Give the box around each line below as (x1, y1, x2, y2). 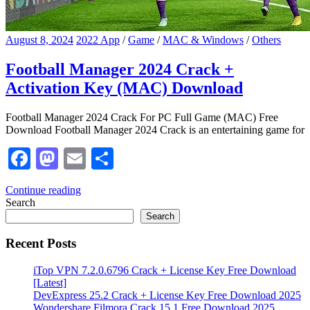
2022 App (76, 33, 120, 46)
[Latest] (33, 277, 66, 289)
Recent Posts (6, 236, 76, 251)
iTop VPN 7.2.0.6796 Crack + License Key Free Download (33, 264, 296, 277)
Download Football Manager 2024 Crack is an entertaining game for (6, 123, 304, 136)
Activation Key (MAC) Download (6, 78, 243, 97)
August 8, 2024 (6, 33, 73, 46)
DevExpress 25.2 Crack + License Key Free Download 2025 (33, 289, 301, 302)
